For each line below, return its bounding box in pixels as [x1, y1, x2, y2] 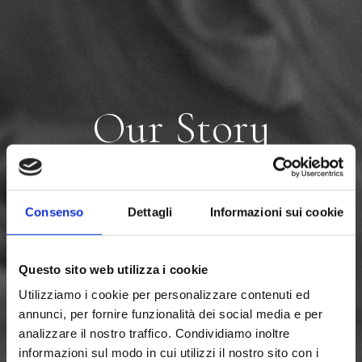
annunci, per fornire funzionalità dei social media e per [19, 306, 322, 321]
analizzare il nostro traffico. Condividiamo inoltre [19, 326, 290, 340]
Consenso [25, 204, 84, 219]
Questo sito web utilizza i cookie [19, 262, 208, 276]
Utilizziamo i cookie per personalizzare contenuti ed [19, 287, 309, 301]
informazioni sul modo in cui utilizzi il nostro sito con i [19, 345, 318, 360]
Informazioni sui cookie [209, 204, 343, 219]
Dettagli [128, 204, 172, 219]
